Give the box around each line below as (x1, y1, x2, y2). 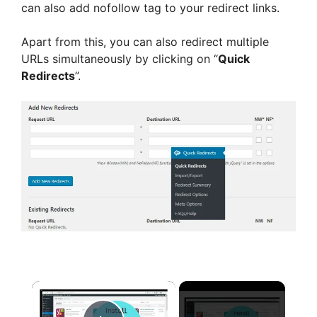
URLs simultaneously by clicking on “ (21, 51, 218, 66)
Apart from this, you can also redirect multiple (21, 34, 269, 49)
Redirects (21, 68, 75, 83)
